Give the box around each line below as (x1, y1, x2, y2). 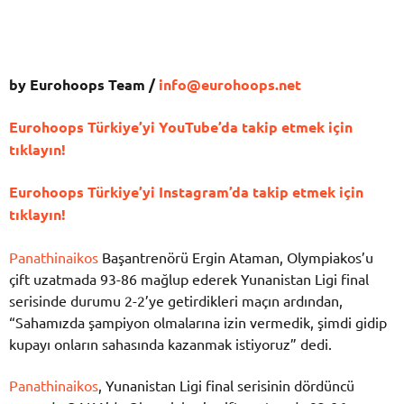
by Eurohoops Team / (9, 74, 159, 94)
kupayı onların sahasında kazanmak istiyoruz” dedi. (9, 334, 332, 353)
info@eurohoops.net (159, 74, 301, 94)
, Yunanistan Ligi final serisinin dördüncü (98, 375, 354, 394)
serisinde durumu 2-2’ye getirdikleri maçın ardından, (9, 290, 343, 309)
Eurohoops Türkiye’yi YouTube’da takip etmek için (9, 117, 353, 137)
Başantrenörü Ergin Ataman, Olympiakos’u (98, 247, 373, 266)
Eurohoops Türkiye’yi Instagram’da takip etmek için (9, 182, 363, 202)
